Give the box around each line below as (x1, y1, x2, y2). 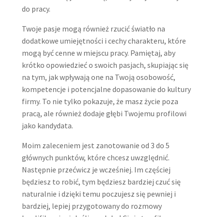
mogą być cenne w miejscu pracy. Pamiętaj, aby (21, 47, 175, 58)
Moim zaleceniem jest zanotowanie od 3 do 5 (21, 140, 170, 150)
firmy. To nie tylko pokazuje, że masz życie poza (21, 96, 178, 106)
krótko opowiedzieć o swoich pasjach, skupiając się (21, 60, 188, 70)
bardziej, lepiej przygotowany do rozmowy (21, 201, 162, 211)
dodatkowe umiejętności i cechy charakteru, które (21, 35, 186, 46)
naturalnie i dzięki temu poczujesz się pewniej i (21, 188, 176, 199)
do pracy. (21, 3, 50, 14)
